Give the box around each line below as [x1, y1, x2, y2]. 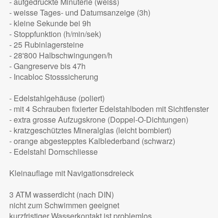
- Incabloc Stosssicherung [9, 71, 98, 83]
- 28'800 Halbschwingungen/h [9, 50, 112, 61]
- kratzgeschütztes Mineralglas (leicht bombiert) [9, 125, 171, 136]
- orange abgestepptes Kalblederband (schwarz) [9, 135, 175, 147]
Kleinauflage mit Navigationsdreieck [9, 167, 134, 179]
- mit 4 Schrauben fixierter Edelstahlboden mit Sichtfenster [9, 103, 209, 115]
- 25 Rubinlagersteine [9, 39, 84, 51]
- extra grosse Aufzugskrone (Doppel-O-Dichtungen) [9, 114, 188, 126]
